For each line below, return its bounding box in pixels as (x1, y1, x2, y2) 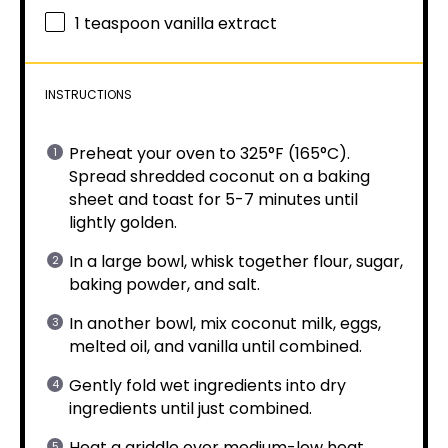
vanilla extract (160, 12, 277, 36)
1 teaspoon (75, 12, 160, 36)
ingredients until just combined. (69, 397, 312, 420)
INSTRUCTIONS (45, 86, 132, 103)
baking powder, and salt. (69, 273, 260, 296)
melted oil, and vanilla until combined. (69, 335, 362, 358)
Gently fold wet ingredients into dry (69, 374, 346, 397)
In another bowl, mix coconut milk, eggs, (69, 312, 381, 335)
